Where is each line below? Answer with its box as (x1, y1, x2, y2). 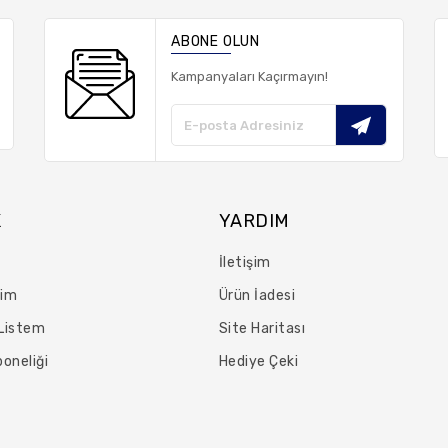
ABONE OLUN (171, 33, 260, 50)
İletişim (218, 254, 271, 271)
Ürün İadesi (218, 287, 296, 304)
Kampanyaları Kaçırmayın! (171, 69, 328, 84)
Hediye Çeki (218, 353, 299, 370)
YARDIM (218, 210, 290, 232)
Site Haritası (218, 320, 306, 337)
